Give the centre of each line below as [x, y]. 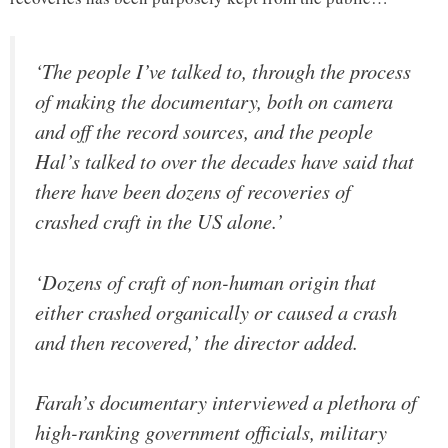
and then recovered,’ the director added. [196, 341]
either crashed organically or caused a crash [216, 311]
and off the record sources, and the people [204, 130]
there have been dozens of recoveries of [193, 190]
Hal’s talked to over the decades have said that [224, 160]
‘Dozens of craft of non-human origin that [205, 281]
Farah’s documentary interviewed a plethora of [226, 402]
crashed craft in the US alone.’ [159, 220]
